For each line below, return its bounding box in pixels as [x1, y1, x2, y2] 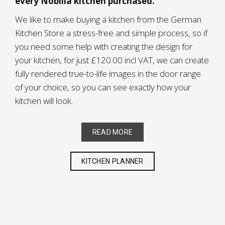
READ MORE [92, 128, 133, 136]
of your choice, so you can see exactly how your [15, 81, 191, 93]
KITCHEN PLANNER [81, 157, 144, 165]
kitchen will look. [15, 95, 73, 106]
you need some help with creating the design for [15, 41, 192, 52]
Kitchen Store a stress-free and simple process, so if [15, 27, 207, 39]
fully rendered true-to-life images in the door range [15, 68, 201, 79]
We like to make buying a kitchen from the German [15, 14, 201, 25]
